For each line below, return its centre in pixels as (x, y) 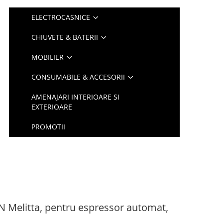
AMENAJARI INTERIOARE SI (76, 97)
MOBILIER (48, 57)
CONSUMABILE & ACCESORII (78, 77)
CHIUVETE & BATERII (65, 37)
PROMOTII (49, 127)
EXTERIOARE (52, 107)
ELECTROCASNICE (61, 17)
